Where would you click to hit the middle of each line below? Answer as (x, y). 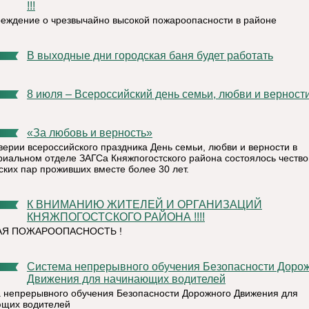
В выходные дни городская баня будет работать (154, 56)
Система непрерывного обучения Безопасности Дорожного (31, 267)
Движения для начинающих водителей (126, 279)
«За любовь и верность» (96, 133)
